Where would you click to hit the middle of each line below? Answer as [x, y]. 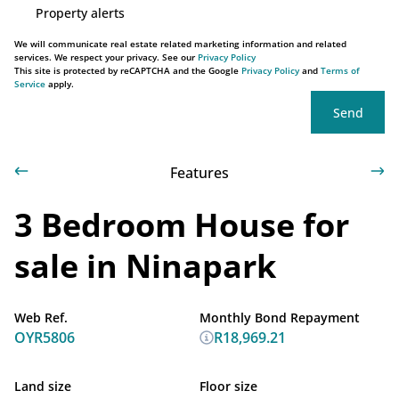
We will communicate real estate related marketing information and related [180, 44]
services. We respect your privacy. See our [106, 57]
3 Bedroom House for [182, 225]
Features [199, 173]
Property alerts [80, 12]
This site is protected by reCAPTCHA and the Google [128, 70]
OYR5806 [45, 338]
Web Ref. [41, 318]
